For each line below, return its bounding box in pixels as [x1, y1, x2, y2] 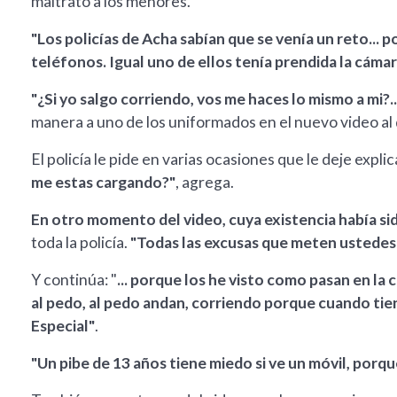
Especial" [31, 316, 95, 336]
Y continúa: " [31, 270, 117, 290]
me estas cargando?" [31, 173, 175, 192]
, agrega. [175, 173, 234, 192]
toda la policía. [31, 233, 130, 253]
